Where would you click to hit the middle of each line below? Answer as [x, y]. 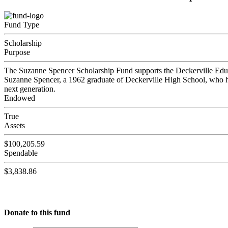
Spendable [21, 153]
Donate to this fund [37, 212]
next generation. [30, 89]
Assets [15, 126]
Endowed [20, 98]
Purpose [17, 52]
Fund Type [22, 25]
